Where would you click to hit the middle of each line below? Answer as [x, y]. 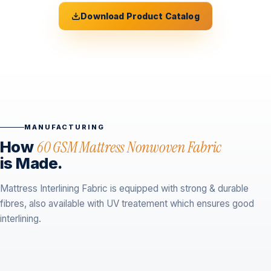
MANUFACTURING [65, 127]
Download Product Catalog [140, 16]
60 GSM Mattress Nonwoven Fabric [129, 148]
